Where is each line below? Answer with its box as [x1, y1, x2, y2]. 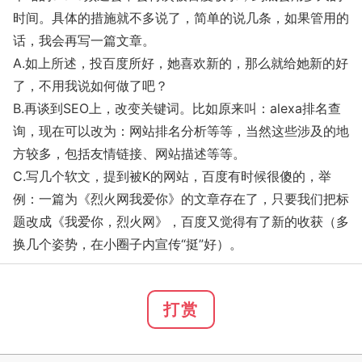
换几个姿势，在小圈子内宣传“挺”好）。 [13, 236, 242, 252]
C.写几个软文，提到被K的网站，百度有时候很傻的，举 [13, 168, 331, 184]
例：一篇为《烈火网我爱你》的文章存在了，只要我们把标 [13, 191, 349, 207]
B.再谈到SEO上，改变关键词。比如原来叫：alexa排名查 [13, 100, 341, 116]
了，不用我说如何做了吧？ [13, 78, 168, 94]
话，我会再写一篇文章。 [13, 32, 155, 48]
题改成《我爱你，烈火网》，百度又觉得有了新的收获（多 [13, 213, 349, 229]
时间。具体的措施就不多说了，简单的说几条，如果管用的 [13, 10, 349, 26]
